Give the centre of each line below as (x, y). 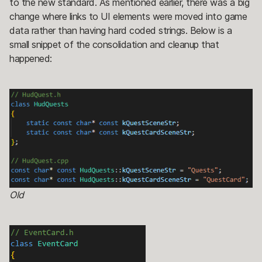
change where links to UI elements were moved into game (128, 16)
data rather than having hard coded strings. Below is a (121, 30)
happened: (31, 58)
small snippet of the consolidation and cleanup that (114, 44)
